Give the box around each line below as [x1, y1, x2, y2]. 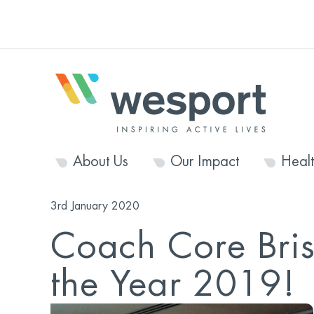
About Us [72, 154, 128, 169]
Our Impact [170, 154, 239, 169]
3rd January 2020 [50, 200, 139, 212]
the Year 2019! [50, 267, 296, 302]
